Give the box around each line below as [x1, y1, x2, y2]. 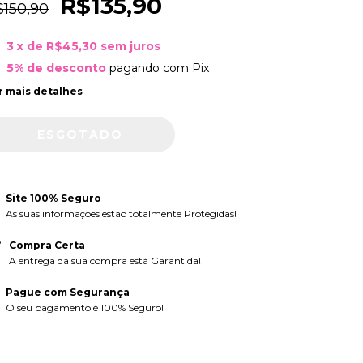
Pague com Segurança [5, 286, 130, 299]
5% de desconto [6, 60, 106, 75]
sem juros [100, 39, 160, 53]
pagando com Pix [105, 60, 209, 75]
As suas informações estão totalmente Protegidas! [5, 207, 237, 220]
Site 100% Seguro [5, 192, 101, 205]
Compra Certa [8, 239, 85, 252]
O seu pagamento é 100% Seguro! [5, 301, 164, 314]
